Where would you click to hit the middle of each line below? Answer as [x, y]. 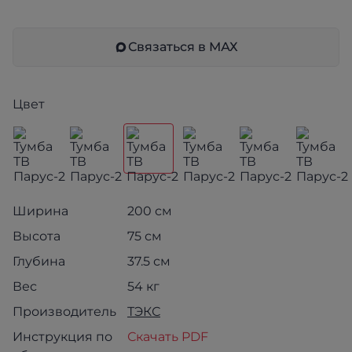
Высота [37, 236]
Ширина [40, 211]
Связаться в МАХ [183, 47]
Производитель [64, 312]
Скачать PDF [168, 337]
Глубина [39, 261]
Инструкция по [62, 337]
